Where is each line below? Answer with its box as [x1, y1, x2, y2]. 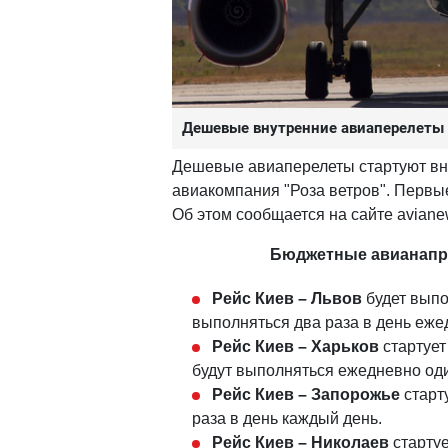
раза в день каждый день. [192, 410, 382, 428]
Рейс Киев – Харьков [212, 338, 379, 356]
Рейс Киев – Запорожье [212, 386, 400, 404]
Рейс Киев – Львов [212, 290, 362, 308]
